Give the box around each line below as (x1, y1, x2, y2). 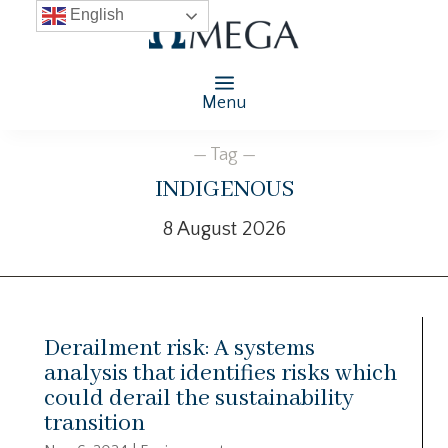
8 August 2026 (162, 217, 286, 240)
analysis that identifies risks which (44, 358, 397, 388)
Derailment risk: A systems (44, 333, 315, 363)
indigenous (154, 166, 294, 208)
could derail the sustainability (44, 383, 354, 413)
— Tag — (192, 144, 256, 165)
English (65, 6, 124, 24)
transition (44, 408, 145, 438)
